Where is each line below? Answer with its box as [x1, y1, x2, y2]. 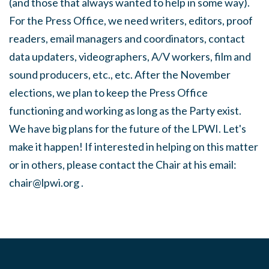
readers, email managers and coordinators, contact [9, 32, 245, 45]
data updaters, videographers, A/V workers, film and [9, 50, 251, 63]
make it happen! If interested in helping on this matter [9, 140, 258, 153]
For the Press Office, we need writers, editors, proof [9, 14, 253, 27]
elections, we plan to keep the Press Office [9, 86, 208, 99]
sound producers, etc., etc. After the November [9, 68, 231, 81]
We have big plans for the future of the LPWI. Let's [9, 122, 246, 135]
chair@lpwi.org [9, 176, 79, 189]
